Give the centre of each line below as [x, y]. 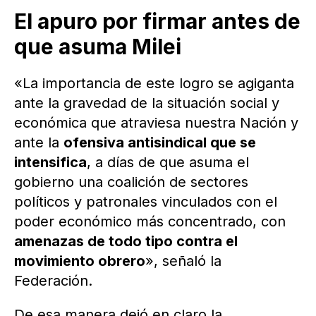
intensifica [50, 163]
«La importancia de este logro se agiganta [154, 84]
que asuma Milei [98, 47]
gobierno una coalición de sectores [131, 182]
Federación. [53, 281]
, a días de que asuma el [168, 163]
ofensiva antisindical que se [160, 143]
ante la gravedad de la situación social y [147, 103]
